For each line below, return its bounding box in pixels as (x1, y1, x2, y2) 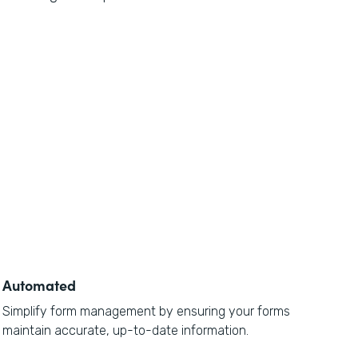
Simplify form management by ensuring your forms (2, 304, 290, 319)
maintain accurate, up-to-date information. (2, 323, 249, 338)
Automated (2, 275, 76, 295)
